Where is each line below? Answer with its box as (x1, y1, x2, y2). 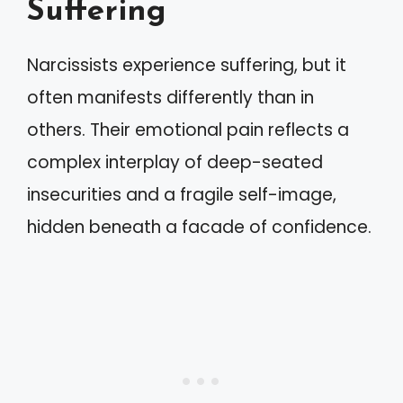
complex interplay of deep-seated (27, 149, 323, 175)
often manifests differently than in (27, 85, 314, 110)
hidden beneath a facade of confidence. (27, 214, 372, 239)
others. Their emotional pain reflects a (27, 117, 349, 142)
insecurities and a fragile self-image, (27, 182, 336, 207)
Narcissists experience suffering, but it (27, 52, 346, 77)
